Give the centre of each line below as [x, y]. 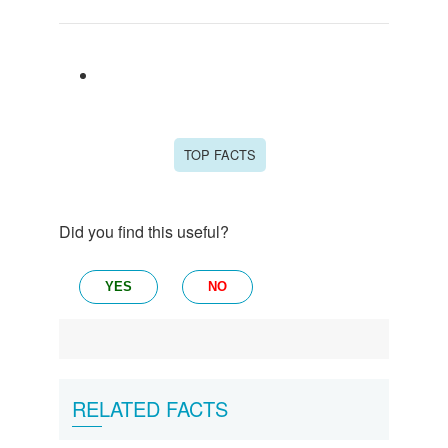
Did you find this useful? [144, 231]
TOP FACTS [220, 154]
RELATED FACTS [149, 409]
